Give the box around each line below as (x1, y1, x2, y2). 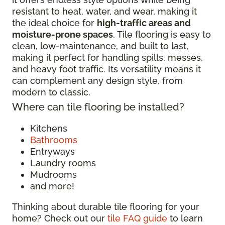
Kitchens (30, 123, 70, 134)
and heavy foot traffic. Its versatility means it (12, 64, 201, 74)
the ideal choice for (12, 18, 97, 28)
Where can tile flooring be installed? (12, 101, 187, 113)
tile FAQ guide (107, 213, 167, 223)
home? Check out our (12, 213, 107, 223)
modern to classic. (12, 87, 93, 97)
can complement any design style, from (12, 75, 183, 86)
